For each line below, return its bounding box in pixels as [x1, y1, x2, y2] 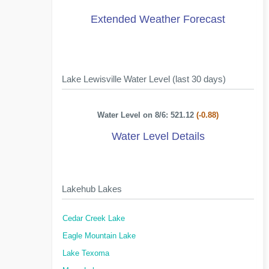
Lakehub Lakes [62, 184, 122, 194]
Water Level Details [111, 130, 205, 142]
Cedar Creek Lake [62, 214, 125, 223]
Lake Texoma [62, 249, 109, 258]
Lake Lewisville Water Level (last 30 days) [62, 74, 226, 84]
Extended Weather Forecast [91, 13, 226, 25]
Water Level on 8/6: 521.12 [97, 111, 197, 119]
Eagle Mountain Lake [62, 232, 136, 240]
